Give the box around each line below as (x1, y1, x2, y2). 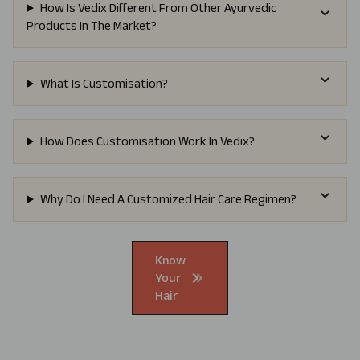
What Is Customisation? (39, 76, 168, 91)
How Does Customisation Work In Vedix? (39, 134, 255, 149)
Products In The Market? (27, 18, 157, 33)
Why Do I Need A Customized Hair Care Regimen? (39, 192, 297, 207)
